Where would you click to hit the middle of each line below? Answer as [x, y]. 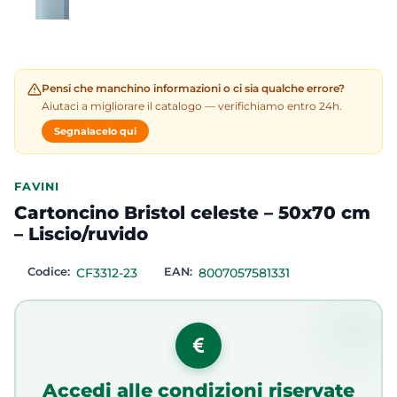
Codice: [51, 272]
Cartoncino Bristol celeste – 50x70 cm [192, 213]
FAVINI [37, 186]
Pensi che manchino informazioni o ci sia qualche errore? [193, 88]
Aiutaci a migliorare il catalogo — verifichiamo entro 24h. [192, 106]
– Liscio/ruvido [81, 234]
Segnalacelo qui [95, 131]
